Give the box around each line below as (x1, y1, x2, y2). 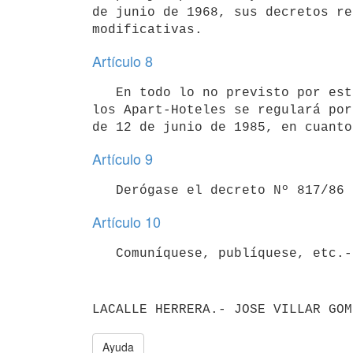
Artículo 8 (92, 50, 153, 71)
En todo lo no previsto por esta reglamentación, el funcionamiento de (92, 85, 116, 100)
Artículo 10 (92, 211, 161, 232)
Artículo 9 (92, 148, 153, 169)
